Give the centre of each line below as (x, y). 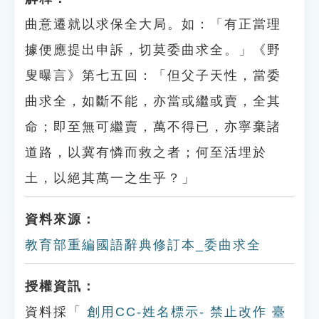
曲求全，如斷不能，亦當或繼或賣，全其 (153, 101)
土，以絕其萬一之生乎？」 (110, 178)
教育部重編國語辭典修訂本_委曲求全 (143, 245)
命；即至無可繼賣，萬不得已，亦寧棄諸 (153, 127)
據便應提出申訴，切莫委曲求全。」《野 (153, 50)
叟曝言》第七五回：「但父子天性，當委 (153, 75)
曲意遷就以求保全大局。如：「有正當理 (153, 24)
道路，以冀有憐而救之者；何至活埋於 (146, 152)
